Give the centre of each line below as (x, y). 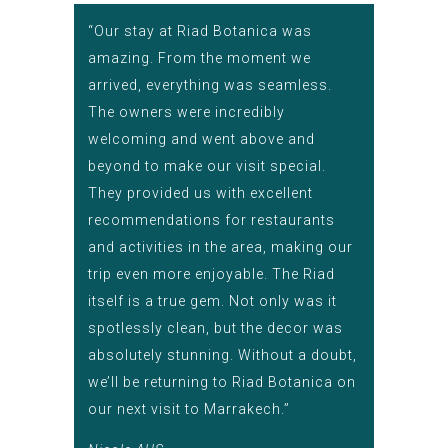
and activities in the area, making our (220, 246)
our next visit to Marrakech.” (189, 408)
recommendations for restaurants (211, 219)
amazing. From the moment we (199, 57)
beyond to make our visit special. (207, 165)
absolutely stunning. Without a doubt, (222, 354)
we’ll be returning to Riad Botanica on (222, 381)
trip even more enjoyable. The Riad (211, 273)
